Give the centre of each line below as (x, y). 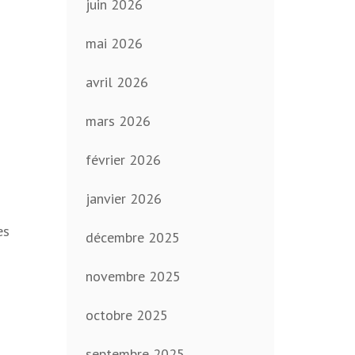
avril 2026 (116, 82)
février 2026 (123, 160)
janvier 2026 (123, 199)
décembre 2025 (132, 238)
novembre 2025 (133, 277)
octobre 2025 (126, 315)
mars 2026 (118, 121)
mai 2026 (114, 44)
